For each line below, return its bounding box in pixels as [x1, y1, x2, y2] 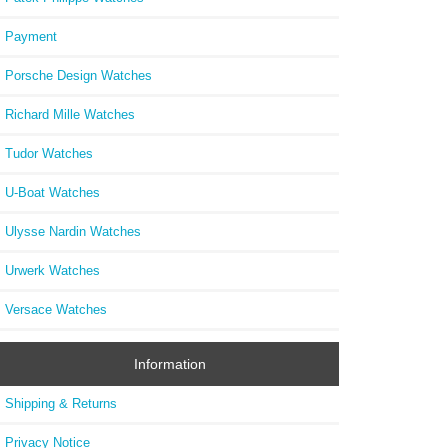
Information [133, 356, 206, 373]
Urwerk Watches [5, 262, 100, 278]
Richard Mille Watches [5, 106, 135, 122]
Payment [5, 28, 57, 44]
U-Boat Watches [5, 184, 100, 200]
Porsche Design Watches [5, 67, 152, 83]
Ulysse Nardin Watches [5, 223, 141, 239]
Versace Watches [5, 301, 107, 317]
